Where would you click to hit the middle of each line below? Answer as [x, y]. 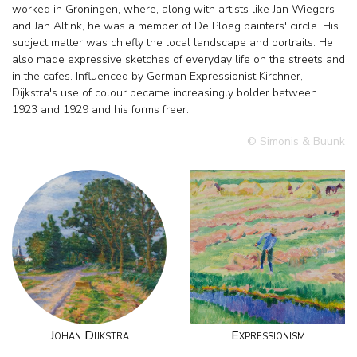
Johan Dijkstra [89, 335]
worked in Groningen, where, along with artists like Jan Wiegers [173, 10]
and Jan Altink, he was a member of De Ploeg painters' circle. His [175, 26]
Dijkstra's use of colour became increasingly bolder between [165, 93]
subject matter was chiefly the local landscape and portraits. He [173, 43]
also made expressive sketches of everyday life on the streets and [178, 60]
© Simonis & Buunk [296, 141]
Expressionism [268, 335]
